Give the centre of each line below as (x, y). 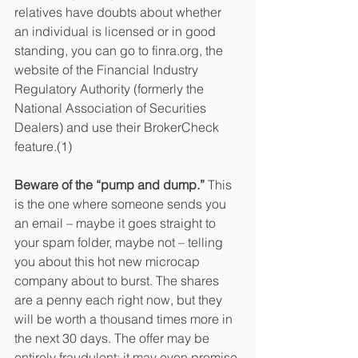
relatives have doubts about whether (119, 12)
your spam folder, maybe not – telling (120, 243)
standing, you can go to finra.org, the (120, 51)
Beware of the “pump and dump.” (111, 185)
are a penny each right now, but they (120, 300)
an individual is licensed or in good (117, 32)
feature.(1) (43, 147)
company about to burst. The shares (118, 281)
